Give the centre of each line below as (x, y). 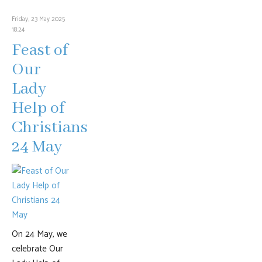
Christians (50, 128)
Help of (38, 108)
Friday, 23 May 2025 (38, 19)
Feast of (40, 51)
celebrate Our (37, 249)
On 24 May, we (39, 234)
